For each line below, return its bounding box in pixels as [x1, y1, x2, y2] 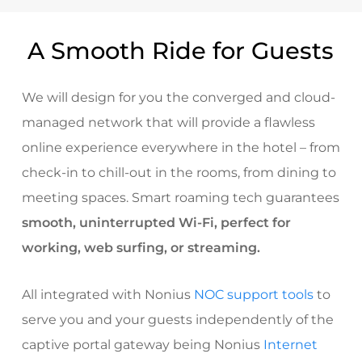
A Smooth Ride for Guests [27, 36, 335, 65]
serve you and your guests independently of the [21, 312, 334, 328]
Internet [263, 337, 318, 353]
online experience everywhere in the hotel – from [21, 140, 340, 156]
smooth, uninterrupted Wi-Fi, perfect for [21, 215, 291, 231]
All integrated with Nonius [21, 287, 194, 303]
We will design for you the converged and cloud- [21, 90, 335, 106]
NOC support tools [193, 287, 314, 303]
